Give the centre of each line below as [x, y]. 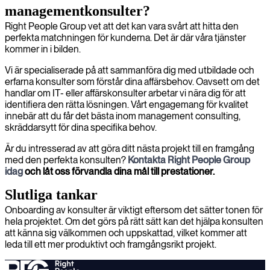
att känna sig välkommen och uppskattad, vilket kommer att [126, 233]
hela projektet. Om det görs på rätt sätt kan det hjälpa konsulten [134, 221]
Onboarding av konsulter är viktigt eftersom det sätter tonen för [134, 210]
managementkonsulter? [77, 11]
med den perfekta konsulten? [66, 160]
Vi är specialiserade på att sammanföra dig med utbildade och [130, 70]
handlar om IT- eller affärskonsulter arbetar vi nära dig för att [125, 93]
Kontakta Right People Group [189, 160]
